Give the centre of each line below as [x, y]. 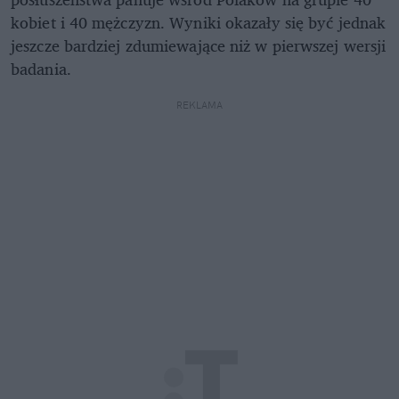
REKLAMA [199, 106]
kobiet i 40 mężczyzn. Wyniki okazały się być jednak [199, 23]
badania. [41, 69]
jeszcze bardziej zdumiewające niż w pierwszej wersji [199, 46]
